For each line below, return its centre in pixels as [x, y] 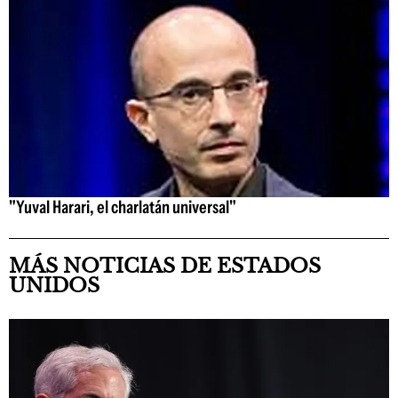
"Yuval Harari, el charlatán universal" [123, 207]
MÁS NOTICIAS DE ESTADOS [165, 266]
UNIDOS [54, 285]
